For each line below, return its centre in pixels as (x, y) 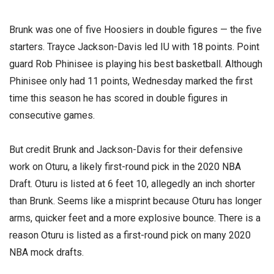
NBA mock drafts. (46, 252)
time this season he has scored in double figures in (118, 98)
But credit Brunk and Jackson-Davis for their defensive (126, 149)
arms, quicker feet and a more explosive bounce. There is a (135, 218)
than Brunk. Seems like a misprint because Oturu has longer (135, 201)
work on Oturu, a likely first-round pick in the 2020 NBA (125, 166)
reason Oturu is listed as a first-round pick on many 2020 (130, 235)
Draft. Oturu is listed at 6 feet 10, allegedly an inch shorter (132, 183)
